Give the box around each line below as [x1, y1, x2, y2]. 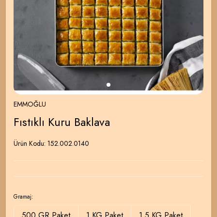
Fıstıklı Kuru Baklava [14, 113, 110, 131]
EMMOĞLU [14, 99, 46, 109]
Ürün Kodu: [14, 139, 47, 149]
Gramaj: [14, 192, 33, 201]
